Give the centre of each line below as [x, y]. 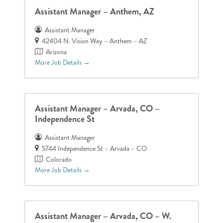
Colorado [59, 159]
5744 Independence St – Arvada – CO [95, 148]
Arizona [56, 52]
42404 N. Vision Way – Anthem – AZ [95, 41]
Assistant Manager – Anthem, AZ [95, 11]
